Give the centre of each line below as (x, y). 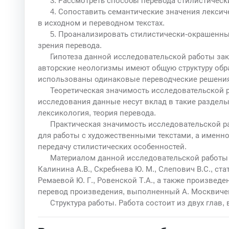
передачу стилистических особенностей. (112, 146)
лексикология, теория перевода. (97, 112)
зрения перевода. (70, 45)
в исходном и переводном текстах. (101, 22)
